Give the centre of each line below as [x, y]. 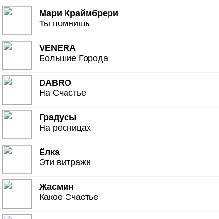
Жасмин [57, 187]
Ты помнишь [65, 23]
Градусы [58, 117]
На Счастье [63, 93]
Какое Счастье [69, 197]
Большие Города [74, 58]
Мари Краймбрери [79, 13]
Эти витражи [65, 162]
